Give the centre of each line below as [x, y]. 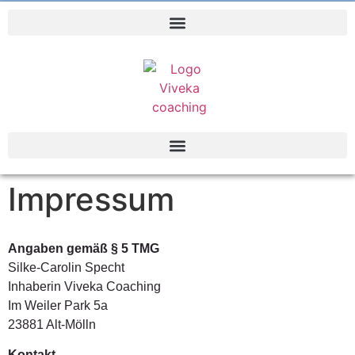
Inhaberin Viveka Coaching [84, 286]
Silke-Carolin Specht [66, 267]
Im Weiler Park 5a [58, 305]
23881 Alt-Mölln [52, 324]
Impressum [91, 199]
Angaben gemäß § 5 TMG [84, 248]
